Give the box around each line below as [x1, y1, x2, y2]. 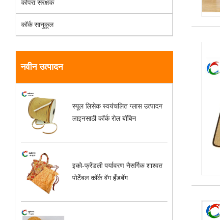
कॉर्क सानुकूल [21, 20, 54, 28]
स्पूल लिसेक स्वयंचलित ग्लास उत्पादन [72, 102, 163, 110]
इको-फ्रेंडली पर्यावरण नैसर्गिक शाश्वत [72, 162, 163, 170]
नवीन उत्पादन [21, 61, 63, 72]
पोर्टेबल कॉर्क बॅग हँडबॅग [72, 174, 128, 182]
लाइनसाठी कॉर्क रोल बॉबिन [72, 114, 137, 123]
